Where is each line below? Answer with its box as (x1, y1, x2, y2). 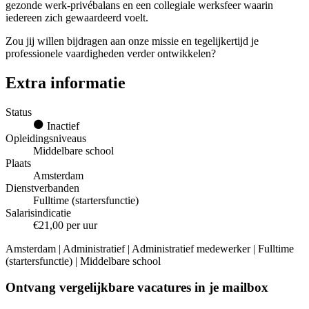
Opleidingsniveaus (6, 132, 86, 144)
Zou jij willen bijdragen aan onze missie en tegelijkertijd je (6, 34, 259, 47)
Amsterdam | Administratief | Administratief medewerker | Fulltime (6, 242, 294, 255)
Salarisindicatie (6, 206, 71, 219)
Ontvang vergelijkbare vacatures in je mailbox (6, 280, 268, 295)
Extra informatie (6, 73, 126, 92)
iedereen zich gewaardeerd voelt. (6, 11, 148, 23)
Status (6, 106, 32, 118)
